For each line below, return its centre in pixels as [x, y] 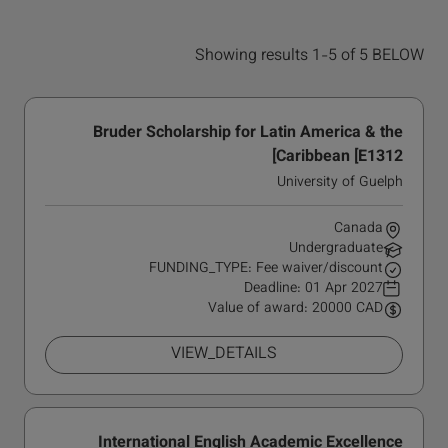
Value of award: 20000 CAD [295, 309]
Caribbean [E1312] [339, 157]
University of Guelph [340, 183]
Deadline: [274, 289]
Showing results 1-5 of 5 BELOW [309, 56]
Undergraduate [336, 249]
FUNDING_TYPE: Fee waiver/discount [266, 269]
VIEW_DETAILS [224, 354]
